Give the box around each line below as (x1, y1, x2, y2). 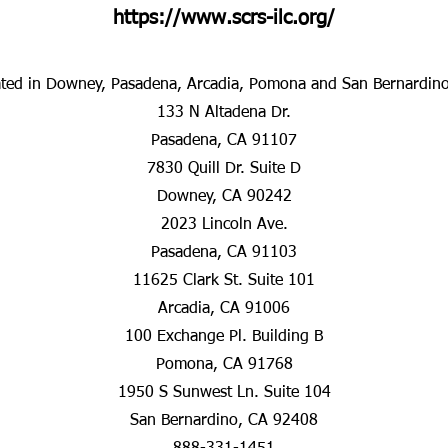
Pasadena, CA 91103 (151, 245, 297, 261)
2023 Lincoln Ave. (160, 217, 288, 233)
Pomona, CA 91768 (155, 357, 293, 373)
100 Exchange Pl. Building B (125, 329, 323, 345)
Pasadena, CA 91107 (151, 133, 297, 149)
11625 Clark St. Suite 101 (133, 273, 315, 289)
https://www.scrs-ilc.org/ (113, 8, 335, 28)
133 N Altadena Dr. (157, 105, 291, 121)
